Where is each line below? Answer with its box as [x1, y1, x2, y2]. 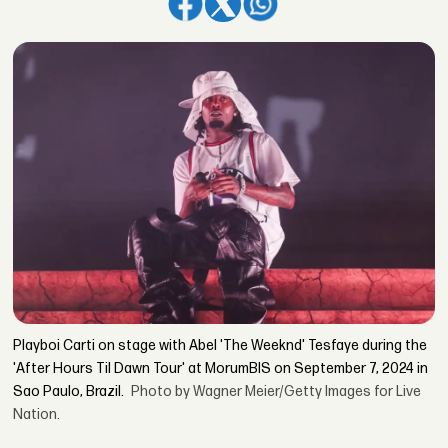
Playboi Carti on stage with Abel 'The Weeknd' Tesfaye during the [13, 337, 428, 355]
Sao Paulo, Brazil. [13, 383, 125, 401]
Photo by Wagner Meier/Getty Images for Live [131, 383, 422, 401]
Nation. [13, 406, 61, 424]
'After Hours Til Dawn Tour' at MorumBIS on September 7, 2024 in [13, 360, 429, 378]
